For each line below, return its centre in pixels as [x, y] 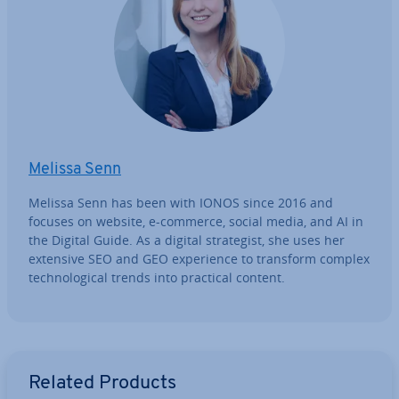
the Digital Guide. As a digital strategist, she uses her [187, 240]
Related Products [102, 383]
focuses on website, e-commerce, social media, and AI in [196, 221]
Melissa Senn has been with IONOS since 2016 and [181, 203]
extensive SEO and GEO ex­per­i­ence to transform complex [199, 259]
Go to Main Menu [58, 359]
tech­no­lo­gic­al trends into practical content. [157, 277]
